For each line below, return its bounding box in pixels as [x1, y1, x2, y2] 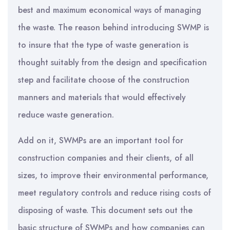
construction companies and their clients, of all [18, 152, 194, 164]
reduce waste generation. [18, 109, 114, 121]
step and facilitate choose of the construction [18, 74, 189, 86]
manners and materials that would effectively [18, 91, 186, 103]
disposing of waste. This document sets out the [18, 204, 193, 216]
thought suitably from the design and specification [18, 56, 207, 68]
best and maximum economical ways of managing [18, 4, 201, 16]
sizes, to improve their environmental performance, [18, 169, 208, 181]
